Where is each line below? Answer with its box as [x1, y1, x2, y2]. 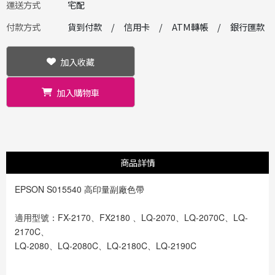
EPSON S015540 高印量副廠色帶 [15, 183, 145, 196]
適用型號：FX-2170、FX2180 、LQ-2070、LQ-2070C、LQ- [15, 211, 249, 224]
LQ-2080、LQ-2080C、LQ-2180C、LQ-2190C [15, 239, 197, 252]
